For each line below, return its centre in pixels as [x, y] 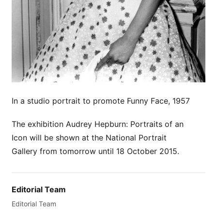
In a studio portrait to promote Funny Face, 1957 [101, 101]
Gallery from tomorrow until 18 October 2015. [97, 151]
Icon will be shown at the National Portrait [89, 138]
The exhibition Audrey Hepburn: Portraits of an [98, 124]
